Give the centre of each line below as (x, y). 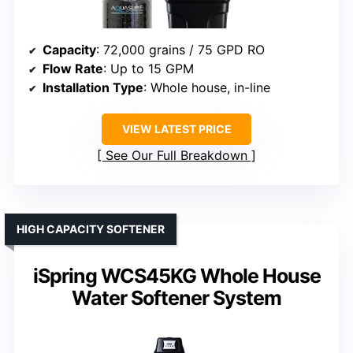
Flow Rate (73, 69)
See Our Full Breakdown (176, 156)
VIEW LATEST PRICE (176, 129)
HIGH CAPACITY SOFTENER (91, 229)
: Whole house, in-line (207, 88)
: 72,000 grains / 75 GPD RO (180, 50)
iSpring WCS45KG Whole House (176, 276)
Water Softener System (176, 298)
